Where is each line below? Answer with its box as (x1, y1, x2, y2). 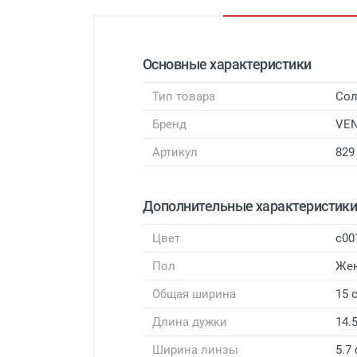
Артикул (152, 144, 198, 159)
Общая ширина (152, 286, 236, 301)
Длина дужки (152, 314, 227, 329)
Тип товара (152, 88, 215, 104)
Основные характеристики (143, 55, 312, 73)
